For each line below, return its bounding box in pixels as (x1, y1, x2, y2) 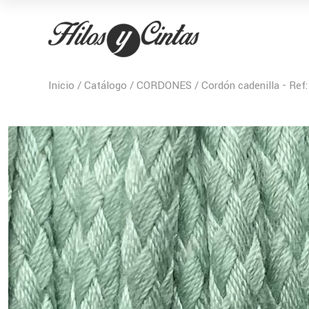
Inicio (48, 78, 74, 93)
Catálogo (84, 78, 127, 93)
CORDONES (137, 78, 192, 93)
